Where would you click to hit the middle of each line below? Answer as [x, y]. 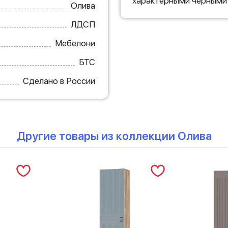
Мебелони [75, 43]
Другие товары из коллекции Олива [114, 136]
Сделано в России [59, 81]
